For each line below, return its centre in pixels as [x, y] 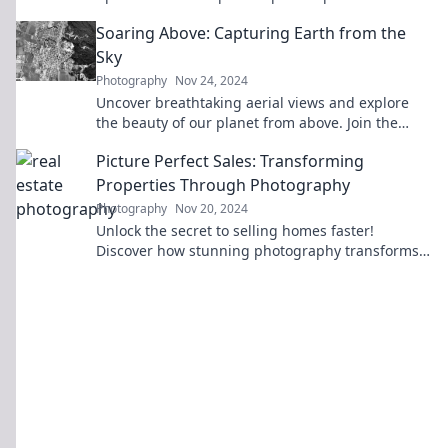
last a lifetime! [143, 14]
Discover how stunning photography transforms [257, 250]
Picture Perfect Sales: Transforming [230, 161]
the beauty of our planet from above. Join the [247, 122]
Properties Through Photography [223, 185]
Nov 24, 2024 [211, 80]
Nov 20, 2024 [211, 208]
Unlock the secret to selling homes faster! [235, 230]
